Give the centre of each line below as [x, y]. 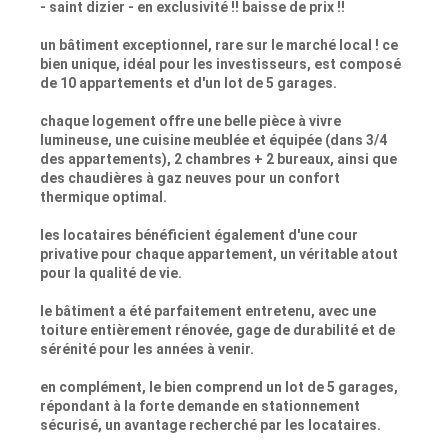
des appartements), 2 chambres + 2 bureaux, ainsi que [218, 159]
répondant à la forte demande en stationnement [200, 406]
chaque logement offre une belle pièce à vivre [190, 121]
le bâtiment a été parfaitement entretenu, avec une [208, 311]
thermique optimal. [103, 197]
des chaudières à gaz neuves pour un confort [190, 178]
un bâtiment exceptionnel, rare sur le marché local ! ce [219, 45]
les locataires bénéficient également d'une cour [199, 235]
